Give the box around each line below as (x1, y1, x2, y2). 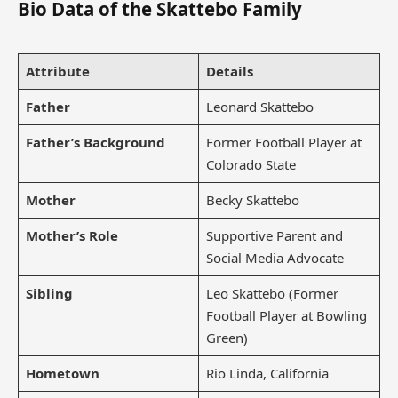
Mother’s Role (25, 226, 118, 244)
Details (205, 61, 253, 80)
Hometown (25, 363, 99, 382)
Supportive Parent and (205, 226, 343, 244)
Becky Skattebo (205, 190, 299, 209)
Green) (205, 328, 248, 346)
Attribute (25, 61, 90, 80)
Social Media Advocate (205, 248, 344, 267)
